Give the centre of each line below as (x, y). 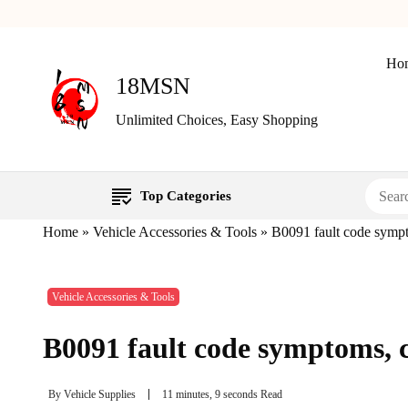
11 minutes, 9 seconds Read (222, 395)
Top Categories (185, 196)
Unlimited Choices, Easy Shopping (217, 120)
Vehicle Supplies (100, 395)
